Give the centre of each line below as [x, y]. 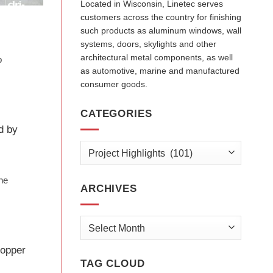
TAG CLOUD [113, 263]
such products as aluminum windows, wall [161, 30]
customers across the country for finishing [161, 17]
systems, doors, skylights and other [148, 44]
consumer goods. [114, 84]
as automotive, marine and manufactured [160, 70]
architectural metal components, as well [157, 57]
